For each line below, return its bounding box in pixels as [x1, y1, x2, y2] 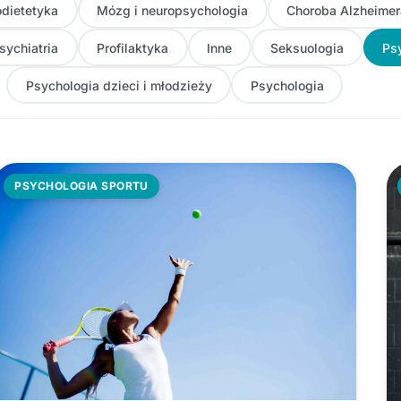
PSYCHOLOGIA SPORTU [14, 179, 149, 192]
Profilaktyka [97, 39, 168, 55]
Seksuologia [270, 39, 344, 55]
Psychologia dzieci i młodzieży [25, 77, 212, 93]
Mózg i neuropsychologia [97, 2, 248, 18]
